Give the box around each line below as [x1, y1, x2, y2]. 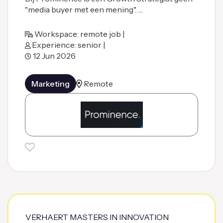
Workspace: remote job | [33, 28, 126, 39]
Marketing [31, 78, 70, 89]
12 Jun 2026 [31, 50, 76, 61]
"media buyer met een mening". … [25, 4, 143, 14]
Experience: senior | [30, 39, 107, 50]
